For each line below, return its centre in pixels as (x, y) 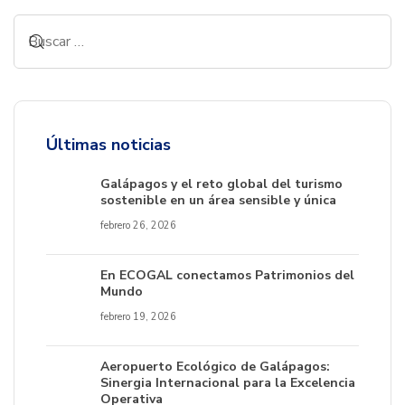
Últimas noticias (108, 144)
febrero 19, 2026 (138, 316)
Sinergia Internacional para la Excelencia (228, 382)
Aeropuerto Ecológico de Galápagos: (215, 366)
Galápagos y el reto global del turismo (221, 184)
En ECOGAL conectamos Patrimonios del (227, 275)
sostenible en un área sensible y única (218, 200)
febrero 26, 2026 (138, 225)
